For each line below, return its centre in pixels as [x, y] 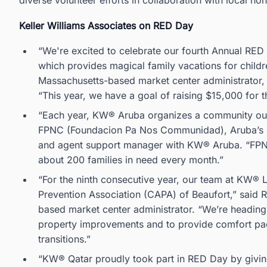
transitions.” [64, 239]
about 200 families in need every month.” [131, 160]
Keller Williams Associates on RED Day [106, 26]
